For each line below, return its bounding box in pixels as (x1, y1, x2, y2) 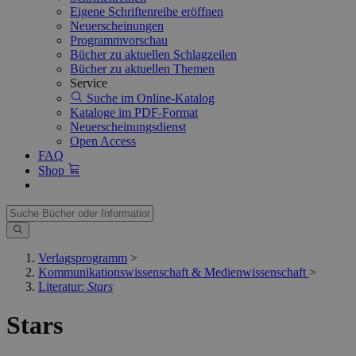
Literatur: (38, 280, 87, 293)
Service (70, 76, 107, 90)
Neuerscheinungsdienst (70, 120, 186, 133)
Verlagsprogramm (38, 251, 127, 265)
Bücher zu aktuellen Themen (70, 62, 215, 75)
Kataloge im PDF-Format (70, 106, 198, 119)
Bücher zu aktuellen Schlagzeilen (70, 48, 237, 61)
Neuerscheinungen (70, 19, 164, 33)
